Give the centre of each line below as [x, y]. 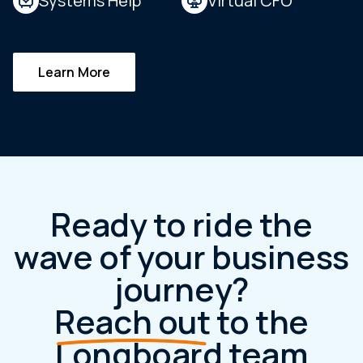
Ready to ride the [181, 224]
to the [259, 322]
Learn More [74, 73]
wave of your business [181, 257]
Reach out [132, 322]
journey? [181, 289]
